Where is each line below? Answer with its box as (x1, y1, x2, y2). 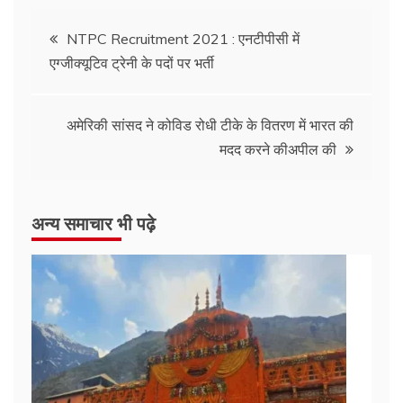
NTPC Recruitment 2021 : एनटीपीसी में (67, 30, 300, 48)
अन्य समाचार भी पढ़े (31, 209, 156, 236)
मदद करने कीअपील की (219, 140, 336, 158)
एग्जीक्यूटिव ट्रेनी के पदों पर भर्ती (49, 54, 214, 72)
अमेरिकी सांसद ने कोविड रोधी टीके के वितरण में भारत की (67, 116, 354, 134)
